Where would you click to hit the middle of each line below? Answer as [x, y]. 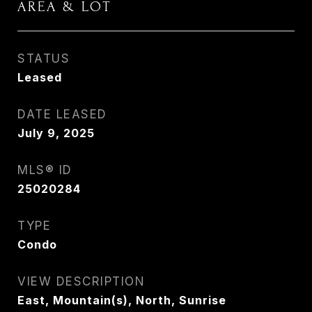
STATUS [44, 58]
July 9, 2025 [56, 133]
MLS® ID [45, 170]
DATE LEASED [62, 114]
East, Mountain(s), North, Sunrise [122, 300]
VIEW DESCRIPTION [81, 281]
